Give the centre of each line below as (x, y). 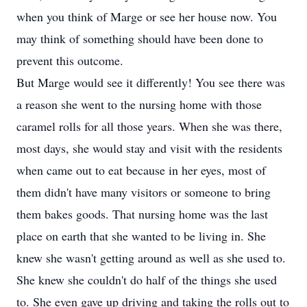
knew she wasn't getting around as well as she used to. (151, 258)
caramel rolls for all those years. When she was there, (149, 126)
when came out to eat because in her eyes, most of (141, 170)
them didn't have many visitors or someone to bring (144, 192)
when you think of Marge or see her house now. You (147, 16)
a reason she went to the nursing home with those (139, 104)
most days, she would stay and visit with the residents (149, 148)
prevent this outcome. (70, 60)
